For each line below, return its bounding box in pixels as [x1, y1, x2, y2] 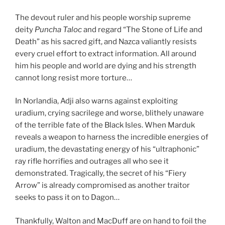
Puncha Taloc [35, 25, 82, 34]
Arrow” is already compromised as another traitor [15, 181, 190, 190]
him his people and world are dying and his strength [15, 61, 196, 70]
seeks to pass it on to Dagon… [15, 193, 120, 202]
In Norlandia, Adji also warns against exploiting [15, 96, 178, 106]
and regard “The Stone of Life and [82, 25, 202, 34]
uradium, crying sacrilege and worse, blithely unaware [15, 108, 204, 118]
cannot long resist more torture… [15, 73, 132, 82]
